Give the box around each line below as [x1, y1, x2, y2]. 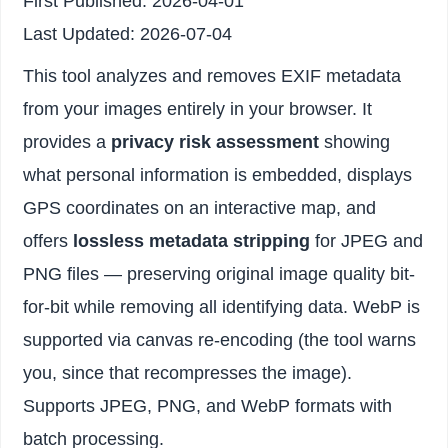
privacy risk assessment [111, 131, 320, 152]
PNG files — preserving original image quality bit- [23, 263, 416, 284]
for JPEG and [310, 230, 424, 251]
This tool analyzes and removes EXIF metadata [23, 65, 402, 86]
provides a [23, 131, 112, 152]
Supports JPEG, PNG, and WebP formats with [23, 395, 393, 416]
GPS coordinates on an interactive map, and [23, 197, 377, 218]
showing [319, 131, 391, 152]
